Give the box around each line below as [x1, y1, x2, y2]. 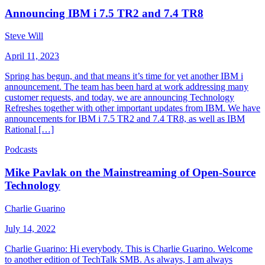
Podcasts [5, 144, 37, 155]
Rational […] [5, 124, 54, 135]
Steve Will [5, 31, 43, 41]
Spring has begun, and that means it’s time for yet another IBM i [5, 71, 243, 82]
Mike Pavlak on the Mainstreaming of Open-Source [5, 166, 256, 179]
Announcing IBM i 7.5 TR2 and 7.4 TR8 [5, 7, 203, 20]
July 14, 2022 [5, 223, 56, 234]
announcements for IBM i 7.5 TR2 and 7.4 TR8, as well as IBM [5, 114, 245, 124]
